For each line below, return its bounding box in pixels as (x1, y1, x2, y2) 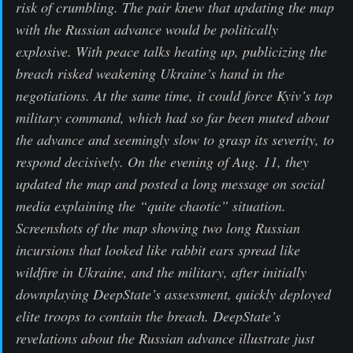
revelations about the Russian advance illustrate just (16, 328, 314, 347)
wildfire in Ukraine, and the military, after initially (16, 262, 307, 281)
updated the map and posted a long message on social (16, 173, 325, 193)
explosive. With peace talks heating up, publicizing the (16, 41, 327, 61)
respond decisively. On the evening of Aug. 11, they (16, 151, 309, 171)
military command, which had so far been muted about (16, 107, 329, 127)
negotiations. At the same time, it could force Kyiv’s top (16, 85, 333, 105)
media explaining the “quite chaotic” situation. (16, 195, 286, 215)
